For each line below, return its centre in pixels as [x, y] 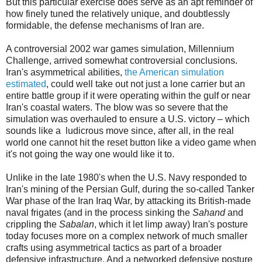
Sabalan [77, 224]
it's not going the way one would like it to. [91, 154]
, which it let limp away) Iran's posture [171, 224]
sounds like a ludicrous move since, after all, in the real [120, 130]
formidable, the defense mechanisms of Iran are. [105, 25]
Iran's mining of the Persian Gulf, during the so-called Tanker [130, 189]
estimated [26, 84]
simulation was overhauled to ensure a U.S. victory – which [128, 119]
